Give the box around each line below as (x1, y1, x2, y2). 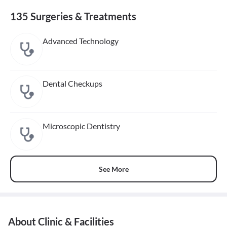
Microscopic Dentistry (43, 121, 120, 131)
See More (98, 164, 129, 173)
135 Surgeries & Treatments (10, 10, 136, 23)
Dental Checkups (43, 79, 102, 89)
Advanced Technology (43, 36, 119, 46)
